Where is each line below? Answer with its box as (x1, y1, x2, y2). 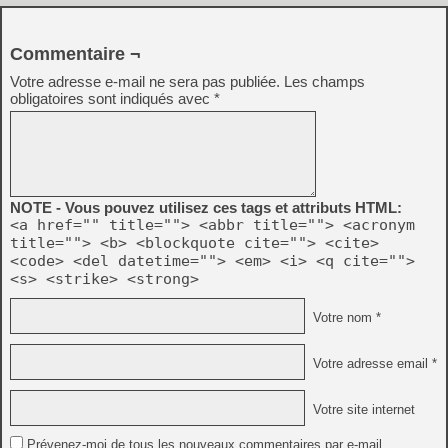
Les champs (284, 73, 365, 90)
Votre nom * (309, 310, 381, 325)
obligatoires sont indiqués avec (10, 90, 214, 107)
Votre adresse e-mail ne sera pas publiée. (10, 73, 280, 90)
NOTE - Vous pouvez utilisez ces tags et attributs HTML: (10, 199, 402, 216)
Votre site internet (309, 402, 415, 417)
